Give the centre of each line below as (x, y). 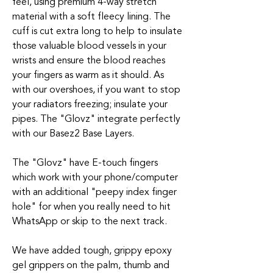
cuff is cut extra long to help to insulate (97, 31)
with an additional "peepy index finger (94, 192)
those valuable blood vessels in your (89, 46)
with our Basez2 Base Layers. (73, 133)
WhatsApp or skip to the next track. (90, 221)
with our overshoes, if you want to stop (96, 90)
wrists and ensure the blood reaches (89, 60)
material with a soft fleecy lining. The (91, 16)
